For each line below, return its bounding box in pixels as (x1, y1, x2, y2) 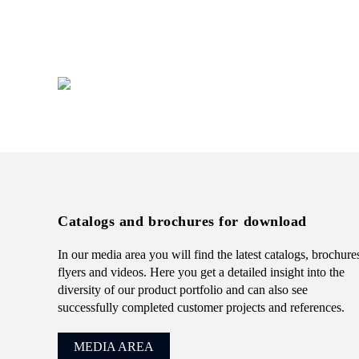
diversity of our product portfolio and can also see (58, 283, 308, 296)
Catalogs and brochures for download (58, 213, 307, 229)
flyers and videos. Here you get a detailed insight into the (58, 265, 345, 279)
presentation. (58, 2, 122, 16)
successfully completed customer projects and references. (58, 301, 345, 314)
